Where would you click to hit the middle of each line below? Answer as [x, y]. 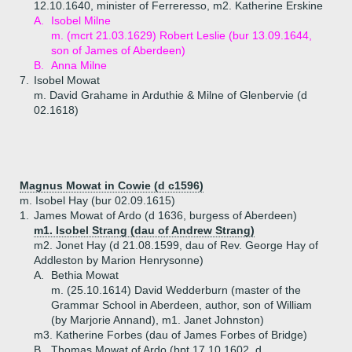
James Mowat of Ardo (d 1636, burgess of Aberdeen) [165, 215]
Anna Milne [79, 65]
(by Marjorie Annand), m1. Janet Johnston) [158, 320]
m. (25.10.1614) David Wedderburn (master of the [176, 290]
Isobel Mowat [67, 80]
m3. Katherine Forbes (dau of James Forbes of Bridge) [170, 335]
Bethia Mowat [85, 275]
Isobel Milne [81, 20]
